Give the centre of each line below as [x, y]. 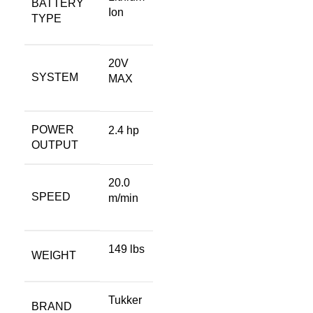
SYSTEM [55, 77]
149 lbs [126, 249]
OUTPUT [55, 145]
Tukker [125, 300]
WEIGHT [54, 255]
